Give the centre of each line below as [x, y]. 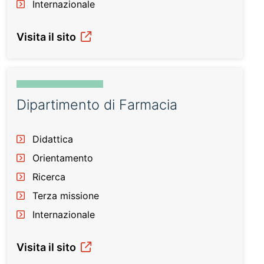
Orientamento [63, 158]
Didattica [53, 139]
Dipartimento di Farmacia [97, 105]
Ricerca [49, 177]
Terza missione [66, 196]
